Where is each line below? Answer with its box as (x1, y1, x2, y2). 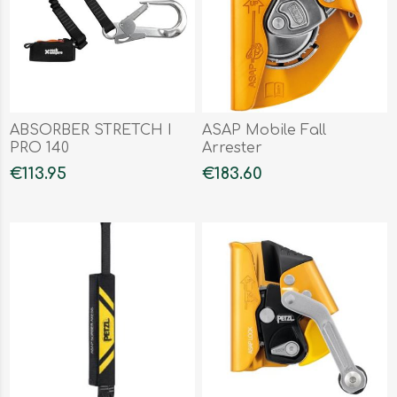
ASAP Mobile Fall (202, 121, 327, 138)
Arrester (202, 139, 263, 156)
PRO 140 (10, 139, 70, 156)
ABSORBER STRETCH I (10, 121, 173, 138)
